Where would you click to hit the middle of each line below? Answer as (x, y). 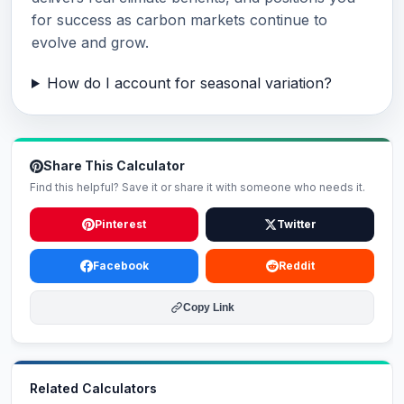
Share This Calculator (114, 165)
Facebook (120, 266)
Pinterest (120, 224)
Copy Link (208, 308)
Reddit (296, 266)
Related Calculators (93, 388)
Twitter (296, 224)
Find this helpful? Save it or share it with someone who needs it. (197, 187)
